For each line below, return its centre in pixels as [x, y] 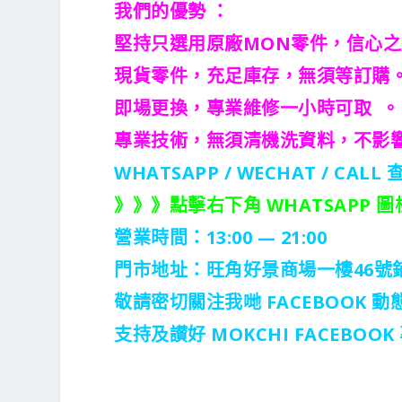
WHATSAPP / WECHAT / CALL [250, 172]
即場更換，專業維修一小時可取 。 [257, 108]
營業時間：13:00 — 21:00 [223, 237]
